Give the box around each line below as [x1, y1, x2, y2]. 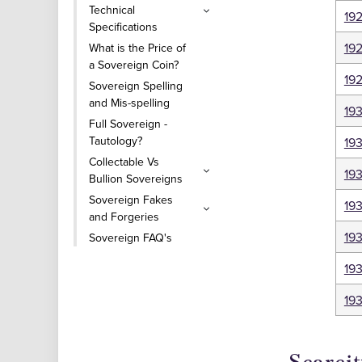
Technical [89, 2, 135, 18]
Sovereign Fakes [89, 192, 173, 208]
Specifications [89, 19, 158, 35]
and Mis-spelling [89, 95, 170, 111]
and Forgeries [89, 208, 159, 225]
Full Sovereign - [89, 116, 167, 132]
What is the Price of [89, 40, 186, 56]
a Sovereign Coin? [89, 57, 179, 73]
